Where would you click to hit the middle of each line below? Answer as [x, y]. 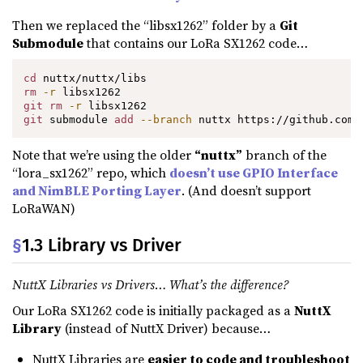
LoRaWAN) [44, 209]
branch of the [284, 155]
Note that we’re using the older [103, 155]
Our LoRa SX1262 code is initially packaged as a [153, 310]
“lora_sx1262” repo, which [91, 173]
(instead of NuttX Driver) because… [166, 328]
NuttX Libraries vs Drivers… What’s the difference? [150, 285]
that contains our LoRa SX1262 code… [196, 43]
